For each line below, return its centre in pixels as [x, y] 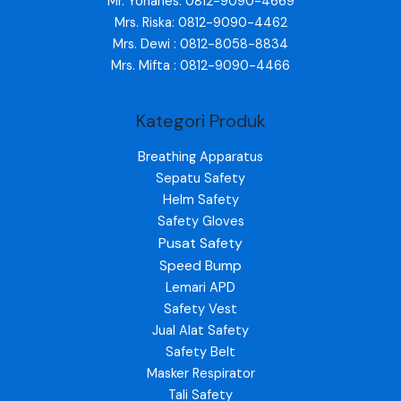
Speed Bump [200, 265]
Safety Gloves [200, 221]
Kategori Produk [200, 120]
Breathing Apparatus [200, 157]
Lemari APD [200, 287]
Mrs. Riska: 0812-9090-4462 [200, 22]
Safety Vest [200, 309]
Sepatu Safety [200, 178]
